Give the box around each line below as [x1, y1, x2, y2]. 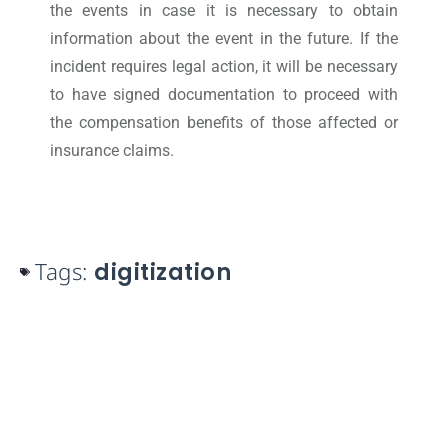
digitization [94, 256, 231, 289]
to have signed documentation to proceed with [50, 85, 398, 105]
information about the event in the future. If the [50, 29, 398, 49]
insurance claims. [50, 141, 174, 161]
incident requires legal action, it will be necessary [50, 57, 398, 77]
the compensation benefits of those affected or [50, 113, 398, 133]
